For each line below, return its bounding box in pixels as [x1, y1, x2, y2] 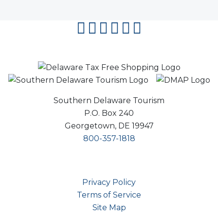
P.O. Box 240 [84, 109, 134, 118]
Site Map [92, 203, 126, 213]
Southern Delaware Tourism [54, 96, 164, 106]
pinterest [130, 18, 183, 36]
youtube [119, 18, 169, 36]
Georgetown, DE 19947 [64, 121, 154, 131]
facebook [85, 18, 142, 36]
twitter [108, 18, 148, 36]
